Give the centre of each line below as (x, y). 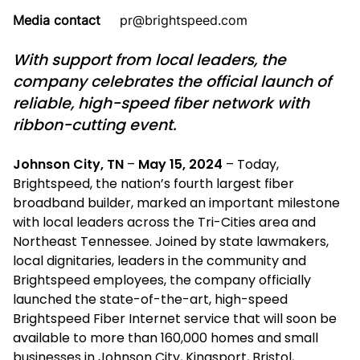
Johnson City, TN (68, 164)
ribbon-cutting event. (95, 125)
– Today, (251, 164)
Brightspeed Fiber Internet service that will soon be (175, 319)
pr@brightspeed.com (184, 20)
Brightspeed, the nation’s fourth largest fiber (153, 184)
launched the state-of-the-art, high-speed (150, 299)
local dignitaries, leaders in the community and (160, 261)
